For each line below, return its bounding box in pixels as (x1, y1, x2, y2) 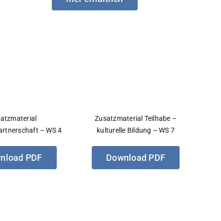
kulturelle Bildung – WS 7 (97, 126, 175, 134)
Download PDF (106, 152, 166, 163)
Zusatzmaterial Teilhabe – (95, 114, 177, 122)
